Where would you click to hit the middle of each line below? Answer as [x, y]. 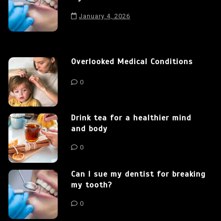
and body [89, 129]
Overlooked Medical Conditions [132, 61]
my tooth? [92, 185]
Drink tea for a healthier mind [131, 118]
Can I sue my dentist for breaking [138, 174]
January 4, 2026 [105, 16]
